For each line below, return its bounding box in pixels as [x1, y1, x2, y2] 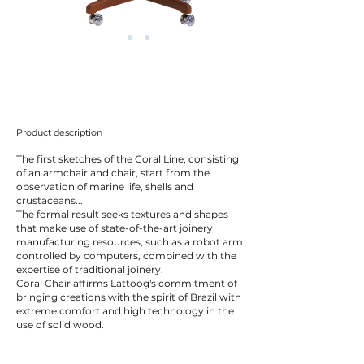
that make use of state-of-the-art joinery [16, 222, 213, 234]
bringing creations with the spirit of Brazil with [16, 291, 241, 303]
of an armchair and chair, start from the [16, 167, 210, 179]
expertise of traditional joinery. [16, 263, 163, 275]
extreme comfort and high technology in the [16, 305, 234, 317]
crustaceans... [16, 194, 83, 206]
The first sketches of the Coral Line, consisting [16, 153, 239, 165]
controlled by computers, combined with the [16, 249, 236, 262]
